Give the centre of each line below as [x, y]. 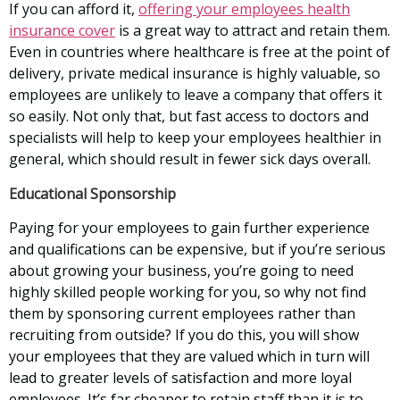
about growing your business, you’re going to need [181, 270]
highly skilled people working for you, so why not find [187, 292]
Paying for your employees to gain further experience [189, 227]
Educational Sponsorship [92, 193]
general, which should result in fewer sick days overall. [190, 159]
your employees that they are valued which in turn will [189, 356]
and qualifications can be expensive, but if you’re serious [197, 249]
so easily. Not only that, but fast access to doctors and [189, 117]
